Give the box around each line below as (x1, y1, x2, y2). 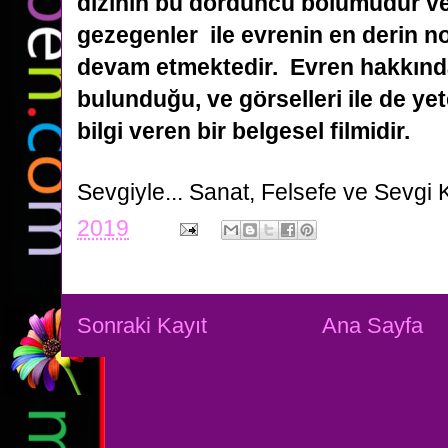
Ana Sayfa (322, 313, 424, 339)
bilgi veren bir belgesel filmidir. (77, 118, 410, 144)
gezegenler (77, 22, 210, 48)
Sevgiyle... (77, 179, 189, 205)
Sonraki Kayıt (77, 313, 207, 339)
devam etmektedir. (77, 54, 290, 80)
